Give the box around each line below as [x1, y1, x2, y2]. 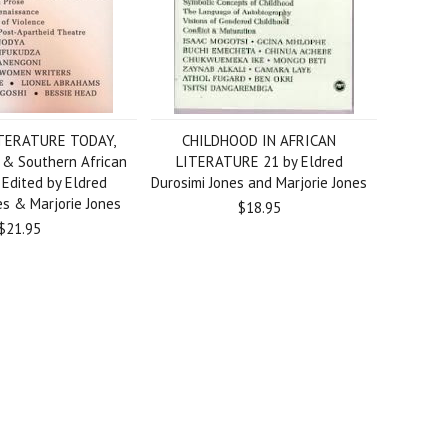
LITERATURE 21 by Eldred [175, 152, 343, 171]
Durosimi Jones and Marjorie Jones [151, 173, 368, 192]
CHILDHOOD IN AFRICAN [182, 131, 337, 150]
